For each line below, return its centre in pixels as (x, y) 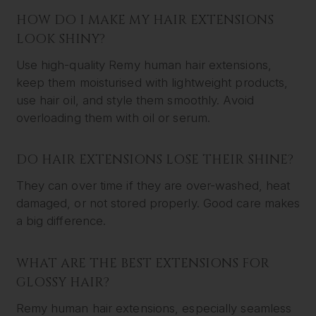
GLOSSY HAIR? (62, 282)
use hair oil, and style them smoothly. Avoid (135, 100)
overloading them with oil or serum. (113, 117)
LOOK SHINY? (60, 39)
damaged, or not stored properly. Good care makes (158, 203)
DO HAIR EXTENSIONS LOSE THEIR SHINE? (154, 160)
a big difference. (61, 221)
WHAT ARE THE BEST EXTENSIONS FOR (142, 263)
